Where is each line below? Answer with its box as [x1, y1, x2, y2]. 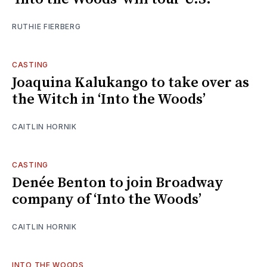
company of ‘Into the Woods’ [12, 190, 201, 209]
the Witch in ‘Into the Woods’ [12, 90, 206, 108]
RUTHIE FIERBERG [12, 21, 81, 31]
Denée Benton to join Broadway [12, 173, 223, 192]
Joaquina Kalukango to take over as [12, 73, 249, 92]
